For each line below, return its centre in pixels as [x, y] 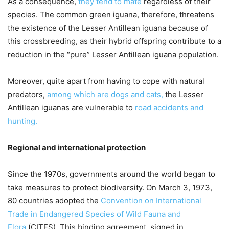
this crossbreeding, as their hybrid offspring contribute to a [114, 41]
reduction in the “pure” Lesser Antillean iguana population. [113, 54]
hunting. [22, 121]
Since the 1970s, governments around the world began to [111, 174]
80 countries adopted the [54, 200]
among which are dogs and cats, [105, 94]
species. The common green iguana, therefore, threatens [111, 14]
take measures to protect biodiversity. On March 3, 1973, [110, 187]
